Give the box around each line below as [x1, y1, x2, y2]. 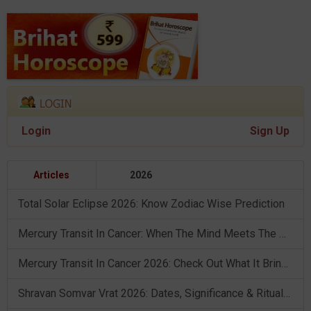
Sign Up [250, 124, 289, 138]
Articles [33, 169, 70, 181]
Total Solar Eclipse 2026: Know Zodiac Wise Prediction [18, 197, 285, 211]
